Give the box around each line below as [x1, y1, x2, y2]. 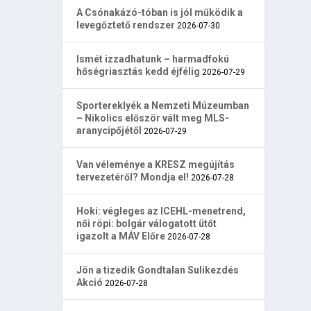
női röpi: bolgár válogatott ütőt [76, 217, 217, 229]
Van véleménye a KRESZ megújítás [76, 158, 235, 170]
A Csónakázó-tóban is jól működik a [76, 6, 244, 18]
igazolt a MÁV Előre [76, 230, 166, 242]
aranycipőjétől [76, 124, 142, 136]
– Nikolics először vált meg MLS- [76, 112, 230, 124]
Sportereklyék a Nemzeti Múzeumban [76, 99, 250, 111]
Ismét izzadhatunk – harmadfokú [76, 53, 230, 65]
